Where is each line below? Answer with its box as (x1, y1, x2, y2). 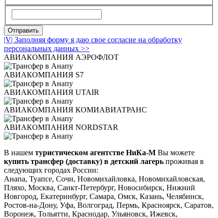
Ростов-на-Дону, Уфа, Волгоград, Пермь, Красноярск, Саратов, (4, 200, 214, 209)
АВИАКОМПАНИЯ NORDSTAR (4, 123, 118, 131)
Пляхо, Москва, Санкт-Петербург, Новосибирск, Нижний (4, 183, 195, 192)
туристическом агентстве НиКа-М (33, 148, 156, 157)
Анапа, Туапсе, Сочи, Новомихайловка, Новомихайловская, (4, 174, 205, 183)
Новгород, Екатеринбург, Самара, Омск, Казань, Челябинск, (4, 192, 204, 200)
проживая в (165, 157, 204, 165)
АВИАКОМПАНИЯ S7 (4, 70, 84, 79)
